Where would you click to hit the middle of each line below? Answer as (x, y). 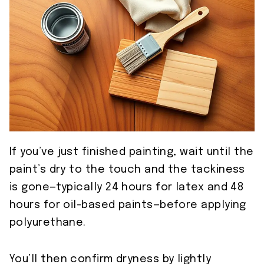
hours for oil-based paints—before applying (128, 205)
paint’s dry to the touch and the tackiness (127, 170)
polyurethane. (48, 223)
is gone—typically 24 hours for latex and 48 (127, 188)
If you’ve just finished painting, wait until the (132, 152)
